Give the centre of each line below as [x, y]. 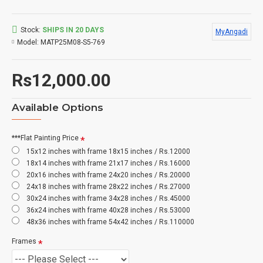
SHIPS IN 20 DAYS [73, 30]
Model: [28, 42]
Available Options [58, 107]
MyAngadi [232, 31]
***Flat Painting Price [45, 138]
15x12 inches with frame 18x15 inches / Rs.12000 [108, 151]
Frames [24, 241]
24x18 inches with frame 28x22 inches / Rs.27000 [108, 186]
